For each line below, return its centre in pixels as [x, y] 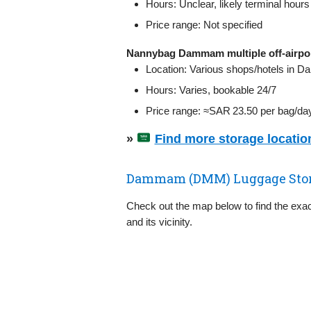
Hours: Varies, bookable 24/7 [211, 90]
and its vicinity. [159, 221]
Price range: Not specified [204, 24]
